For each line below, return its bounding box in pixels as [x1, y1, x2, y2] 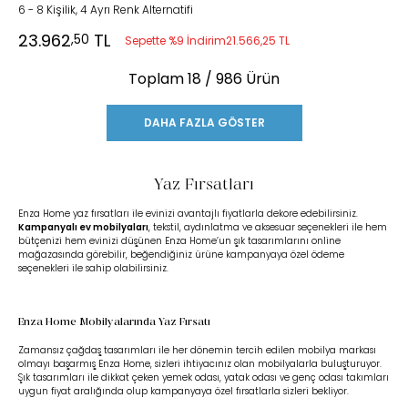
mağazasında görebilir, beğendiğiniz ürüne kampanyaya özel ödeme [18, 248, 344, 261]
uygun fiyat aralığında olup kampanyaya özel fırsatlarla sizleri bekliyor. [18, 384, 349, 398]
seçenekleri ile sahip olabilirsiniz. [18, 261, 168, 275]
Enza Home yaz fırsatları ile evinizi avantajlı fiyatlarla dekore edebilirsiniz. [18, 207, 358, 220]
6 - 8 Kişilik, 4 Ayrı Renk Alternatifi [18, 2, 193, 17]
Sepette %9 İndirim [125, 33, 226, 48]
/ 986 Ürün [201, 68, 280, 89]
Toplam [128, 68, 188, 89]
